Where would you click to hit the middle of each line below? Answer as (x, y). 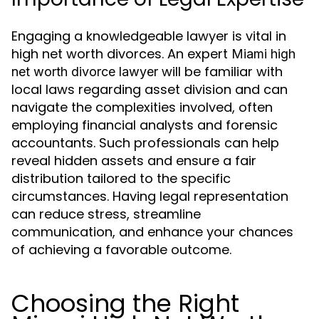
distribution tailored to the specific (121, 178)
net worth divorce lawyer (85, 72)
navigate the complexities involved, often (142, 107)
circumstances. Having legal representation (150, 196)
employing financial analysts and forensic (145, 125)
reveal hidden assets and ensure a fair (134, 161)
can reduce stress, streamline (106, 214)
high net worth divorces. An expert (121, 54)
